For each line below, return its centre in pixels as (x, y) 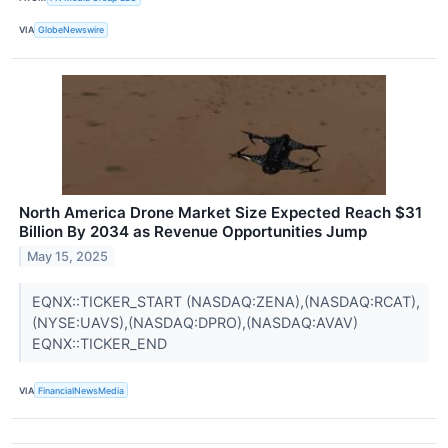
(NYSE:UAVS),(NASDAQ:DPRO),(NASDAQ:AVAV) (194, 322)
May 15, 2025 (68, 256)
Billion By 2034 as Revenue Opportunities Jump (193, 231)
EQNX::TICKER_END (101, 343)
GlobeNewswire (71, 30)
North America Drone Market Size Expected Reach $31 (220, 212)
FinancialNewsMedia (81, 390)
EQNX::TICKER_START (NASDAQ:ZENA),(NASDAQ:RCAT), (225, 301)
